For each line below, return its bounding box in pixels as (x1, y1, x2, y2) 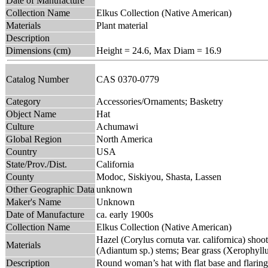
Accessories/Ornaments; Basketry (96, 96, 223, 106)
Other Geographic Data (6, 184, 95, 194)
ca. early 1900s (96, 209, 153, 220)
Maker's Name (6, 196, 61, 207)
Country (6, 146, 37, 157)
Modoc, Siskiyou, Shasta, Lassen (96, 171, 221, 182)
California (96, 159, 134, 169)
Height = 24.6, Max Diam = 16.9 (96, 45, 221, 56)
